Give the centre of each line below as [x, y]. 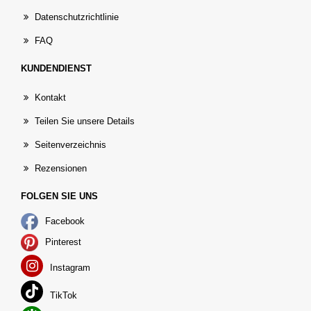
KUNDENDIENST [56, 68]
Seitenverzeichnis [70, 144]
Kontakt [50, 97]
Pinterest [62, 242]
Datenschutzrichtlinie [77, 17]
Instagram [69, 267]
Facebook [64, 221]
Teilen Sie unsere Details [85, 121]
